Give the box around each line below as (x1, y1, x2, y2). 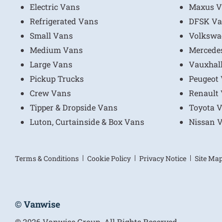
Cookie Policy (87, 153, 131, 163)
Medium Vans (30, 45, 83, 55)
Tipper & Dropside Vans (30, 102, 117, 112)
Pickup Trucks (30, 73, 84, 84)
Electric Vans (30, 1, 80, 12)
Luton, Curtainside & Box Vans (30, 116, 144, 127)
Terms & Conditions (15, 153, 79, 163)
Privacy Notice (139, 153, 186, 163)
